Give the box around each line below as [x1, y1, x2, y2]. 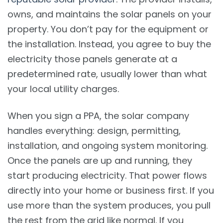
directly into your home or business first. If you [7, 184, 214, 197]
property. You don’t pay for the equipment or [7, 23, 209, 36]
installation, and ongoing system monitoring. [7, 139, 208, 152]
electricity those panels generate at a [7, 53, 177, 66]
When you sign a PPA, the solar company [7, 109, 189, 122]
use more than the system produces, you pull [7, 199, 211, 212]
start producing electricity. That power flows [7, 169, 207, 182]
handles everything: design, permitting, [7, 124, 181, 137]
